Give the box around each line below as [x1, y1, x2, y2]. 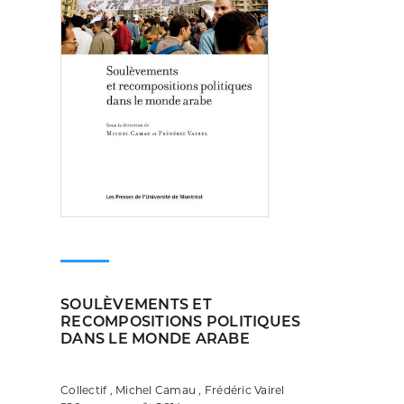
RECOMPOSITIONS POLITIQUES [60, 313, 301, 330]
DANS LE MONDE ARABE [60, 330, 250, 347]
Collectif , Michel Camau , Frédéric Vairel [60, 382, 285, 397]
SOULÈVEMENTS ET [60, 296, 212, 313]
